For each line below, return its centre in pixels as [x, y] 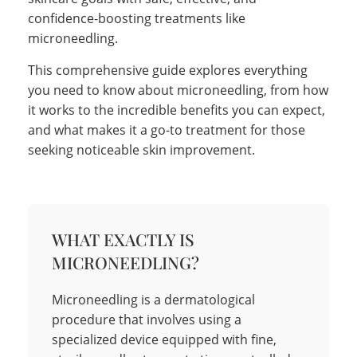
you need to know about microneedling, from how [178, 90]
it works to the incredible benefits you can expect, [177, 110]
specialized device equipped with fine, [164, 339]
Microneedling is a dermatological [153, 299]
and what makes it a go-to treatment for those [167, 129]
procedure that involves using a [147, 319]
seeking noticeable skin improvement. [141, 149]
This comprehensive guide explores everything [168, 70]
